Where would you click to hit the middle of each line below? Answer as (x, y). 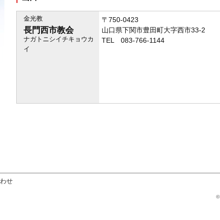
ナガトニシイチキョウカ (59, 39)
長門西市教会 (49, 30)
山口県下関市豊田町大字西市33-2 (154, 30)
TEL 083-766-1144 (133, 41)
